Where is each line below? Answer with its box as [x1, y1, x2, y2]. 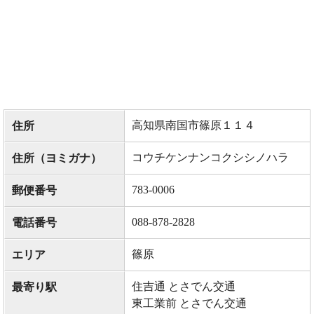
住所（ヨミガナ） [12, 152, 102, 165]
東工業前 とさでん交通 [132, 297, 247, 310]
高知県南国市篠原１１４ [132, 119, 255, 132]
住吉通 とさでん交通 [132, 280, 235, 293]
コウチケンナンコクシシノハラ [132, 151, 289, 164]
